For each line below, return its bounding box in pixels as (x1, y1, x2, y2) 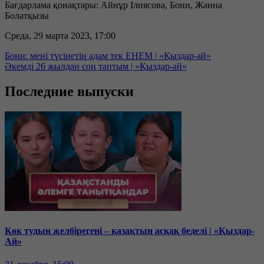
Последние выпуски (5, 83, 134, 99)
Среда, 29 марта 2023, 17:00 (5, 30, 115, 41)
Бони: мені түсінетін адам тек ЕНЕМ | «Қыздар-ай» (5, 50, 211, 61)
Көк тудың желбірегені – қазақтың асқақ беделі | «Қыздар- (5, 225, 255, 236)
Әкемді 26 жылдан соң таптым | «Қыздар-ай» (5, 61, 187, 71)
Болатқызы (5, 10, 49, 21)
